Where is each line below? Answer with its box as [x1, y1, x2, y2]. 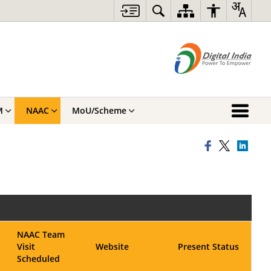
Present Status [178, 241, 239, 252]
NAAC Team [17, 229, 65, 240]
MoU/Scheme [72, 105, 126, 116]
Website [96, 241, 129, 252]
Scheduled [17, 253, 60, 264]
